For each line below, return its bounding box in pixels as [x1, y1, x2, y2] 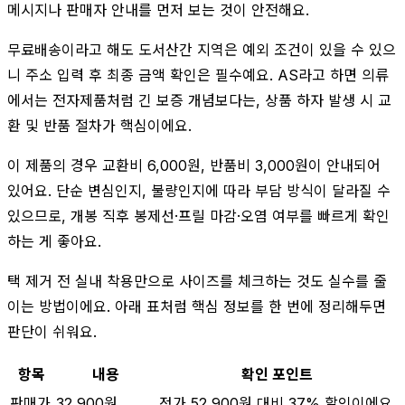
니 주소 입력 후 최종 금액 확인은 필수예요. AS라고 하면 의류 [7, 65, 389, 84]
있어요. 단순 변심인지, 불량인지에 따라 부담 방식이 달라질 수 [7, 181, 391, 200]
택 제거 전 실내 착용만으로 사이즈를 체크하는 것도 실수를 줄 [7, 271, 387, 290]
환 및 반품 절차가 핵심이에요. [7, 116, 192, 135]
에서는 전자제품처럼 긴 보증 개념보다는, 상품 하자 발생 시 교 [7, 90, 391, 109]
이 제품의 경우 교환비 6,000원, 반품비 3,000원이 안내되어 [7, 155, 381, 174]
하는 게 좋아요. [7, 231, 101, 250]
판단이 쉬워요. [7, 322, 97, 341]
